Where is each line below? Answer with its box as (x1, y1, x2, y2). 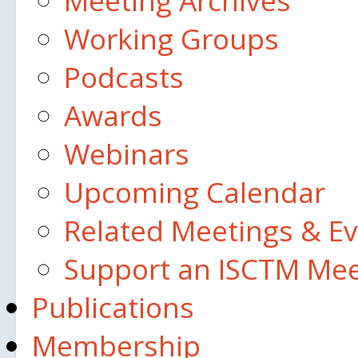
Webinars (64, 134, 189, 173)
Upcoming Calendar (64, 173, 325, 211)
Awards (64, 96, 162, 134)
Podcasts (64, 58, 184, 96)
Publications (32, 288, 194, 326)
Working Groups (64, 19, 279, 58)
